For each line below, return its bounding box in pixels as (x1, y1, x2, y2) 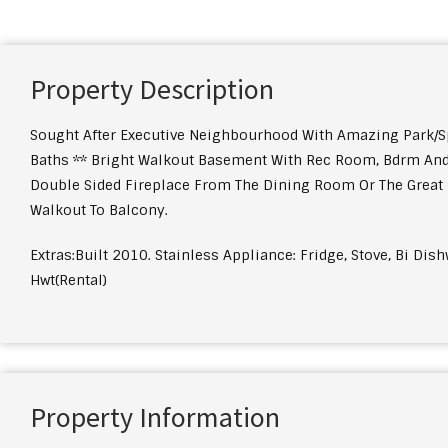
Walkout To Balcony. (30, 201, 168, 219)
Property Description (30, 71, 274, 107)
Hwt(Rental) (30, 271, 107, 289)
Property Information (30, 399, 280, 435)
